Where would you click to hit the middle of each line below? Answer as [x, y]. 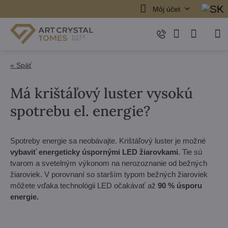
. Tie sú [190, 152]
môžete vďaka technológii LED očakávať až [84, 186]
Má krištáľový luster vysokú [102, 93]
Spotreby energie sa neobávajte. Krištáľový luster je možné [108, 141]
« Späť [21, 65]
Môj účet [166, 9]
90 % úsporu [180, 186]
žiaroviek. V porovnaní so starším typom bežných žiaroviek [109, 174]
